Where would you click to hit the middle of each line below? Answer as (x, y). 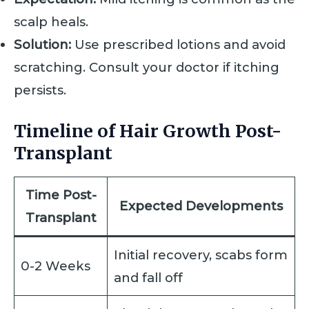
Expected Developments (201, 206)
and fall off (149, 277)
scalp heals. (51, 21)
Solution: (42, 44)
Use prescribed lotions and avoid (178, 44)
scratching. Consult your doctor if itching (147, 67)
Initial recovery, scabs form (201, 255)
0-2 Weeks (56, 266)
